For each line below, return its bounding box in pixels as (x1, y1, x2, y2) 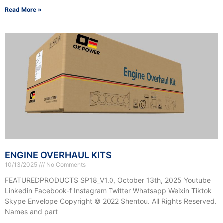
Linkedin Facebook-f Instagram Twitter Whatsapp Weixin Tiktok (5, 186, 212, 195)
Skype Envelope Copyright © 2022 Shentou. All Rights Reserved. (5, 197, 217, 206)
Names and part (5, 207, 58, 216)
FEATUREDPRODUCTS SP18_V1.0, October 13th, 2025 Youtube (5, 176, 211, 185)
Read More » (5, 6, 42, 14)
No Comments (45, 161, 86, 169)
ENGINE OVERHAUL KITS (5, 150, 111, 161)
